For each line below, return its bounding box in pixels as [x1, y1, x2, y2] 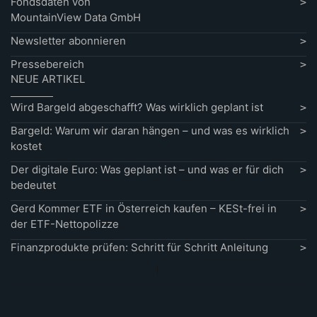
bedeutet [11, 178, 56, 192]
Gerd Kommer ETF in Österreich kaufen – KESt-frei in [11, 202, 277, 215]
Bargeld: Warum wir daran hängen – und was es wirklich [11, 124, 289, 137]
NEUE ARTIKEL [11, 72, 85, 86]
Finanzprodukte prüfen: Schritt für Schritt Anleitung [11, 241, 268, 254]
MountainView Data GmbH [11, 11, 141, 24]
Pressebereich [11, 57, 84, 71]
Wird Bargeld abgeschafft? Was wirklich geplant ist [11, 100, 263, 114]
